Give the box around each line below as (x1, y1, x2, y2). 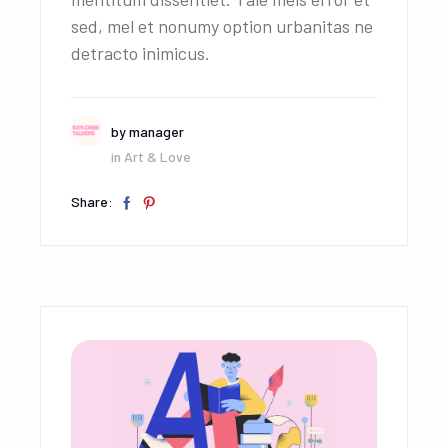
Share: (71, 193, 114, 211)
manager (129, 122, 185, 140)
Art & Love (124, 148, 192, 166)
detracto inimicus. (71, 41, 211, 64)
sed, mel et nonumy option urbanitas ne (71, 14, 374, 37)
